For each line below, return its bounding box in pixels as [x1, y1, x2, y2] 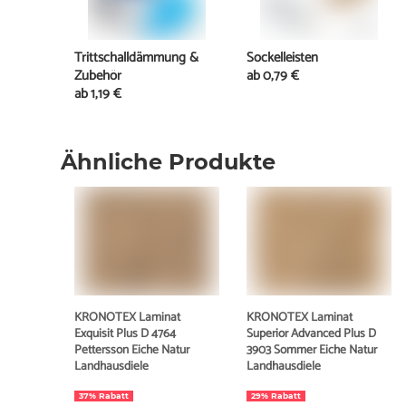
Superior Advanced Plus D [246, 324, 377, 344]
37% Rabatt [78, 390, 129, 401]
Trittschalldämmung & [74, 46, 199, 70]
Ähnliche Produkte [61, 149, 276, 176]
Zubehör [74, 64, 122, 88]
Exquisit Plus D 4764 [74, 324, 177, 344]
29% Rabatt [250, 390, 301, 401]
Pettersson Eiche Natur [74, 340, 190, 361]
